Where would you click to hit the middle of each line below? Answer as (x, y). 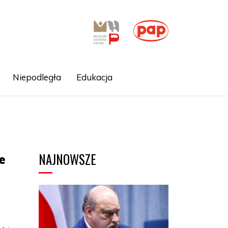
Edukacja (94, 77)
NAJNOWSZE (67, 159)
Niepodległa (37, 77)
